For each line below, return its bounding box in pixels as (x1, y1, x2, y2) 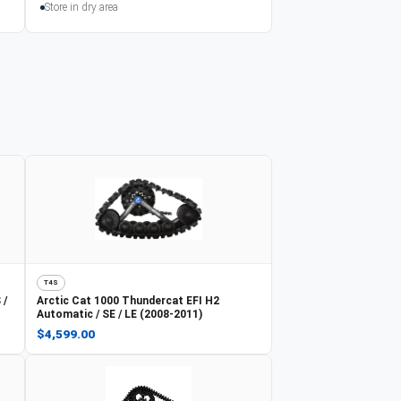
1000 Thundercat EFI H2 (94, 294, 219, 307)
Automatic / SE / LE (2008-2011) (37, 307, 202, 320)
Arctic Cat (37, 294, 91, 307)
